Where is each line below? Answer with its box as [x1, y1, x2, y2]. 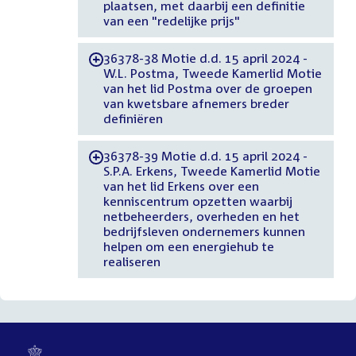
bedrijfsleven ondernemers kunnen [103, 224, 305, 239]
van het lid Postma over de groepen [103, 81, 312, 96]
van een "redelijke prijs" [103, 14, 240, 29]
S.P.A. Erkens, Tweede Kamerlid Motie [103, 164, 320, 179]
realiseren [103, 254, 161, 269]
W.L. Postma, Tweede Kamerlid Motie [103, 66, 322, 81]
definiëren [103, 111, 163, 126]
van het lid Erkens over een [103, 179, 259, 194]
